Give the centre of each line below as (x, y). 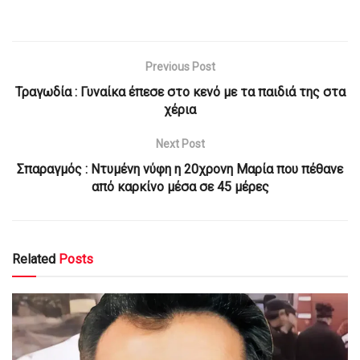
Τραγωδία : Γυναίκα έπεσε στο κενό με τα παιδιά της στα (180, 92)
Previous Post (180, 66)
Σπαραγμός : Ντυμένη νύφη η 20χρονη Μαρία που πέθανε (180, 169)
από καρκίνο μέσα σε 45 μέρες (180, 186)
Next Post (180, 143)
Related (34, 259)
